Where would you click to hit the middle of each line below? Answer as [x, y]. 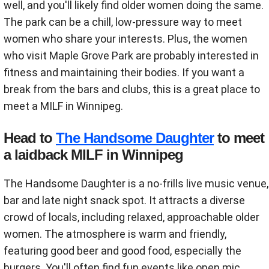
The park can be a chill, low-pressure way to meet [123, 22]
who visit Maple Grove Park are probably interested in [131, 55]
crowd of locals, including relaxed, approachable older [131, 217]
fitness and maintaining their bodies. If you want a [124, 72]
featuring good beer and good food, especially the [122, 250]
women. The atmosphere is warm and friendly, [115, 234]
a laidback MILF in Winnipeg [93, 154]
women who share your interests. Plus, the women [125, 38]
